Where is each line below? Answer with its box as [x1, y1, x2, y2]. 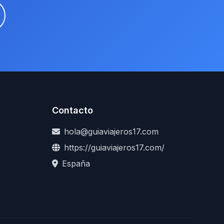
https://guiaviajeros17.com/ [64, 142, 164, 152]
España [62, 158, 90, 168]
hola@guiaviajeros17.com [64, 126, 158, 136]
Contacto [52, 105, 93, 115]
